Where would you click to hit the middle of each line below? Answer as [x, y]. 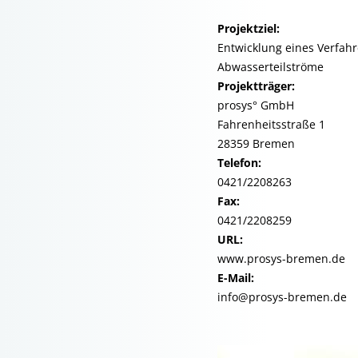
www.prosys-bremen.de [281, 259]
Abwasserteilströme [270, 67]
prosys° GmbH [256, 105]
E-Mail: [236, 278]
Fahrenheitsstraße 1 [271, 124]
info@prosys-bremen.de [282, 297]
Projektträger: [256, 86]
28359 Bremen [256, 143]
